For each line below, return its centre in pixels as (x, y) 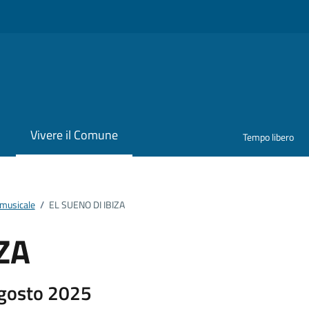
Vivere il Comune (74, 135)
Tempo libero (269, 137)
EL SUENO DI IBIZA (87, 205)
